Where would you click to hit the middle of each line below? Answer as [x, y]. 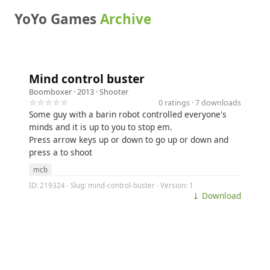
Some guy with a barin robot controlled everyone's [128, 114]
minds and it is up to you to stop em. [101, 127]
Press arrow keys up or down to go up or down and [129, 140]
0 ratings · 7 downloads [200, 102]
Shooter [114, 92]
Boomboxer [50, 92]
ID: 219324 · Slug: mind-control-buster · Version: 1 [111, 185]
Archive [126, 19]
